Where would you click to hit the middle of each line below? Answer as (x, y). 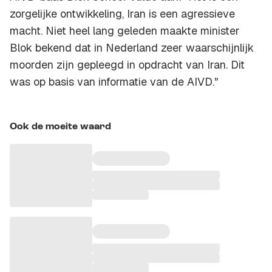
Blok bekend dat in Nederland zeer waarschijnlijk (132, 48)
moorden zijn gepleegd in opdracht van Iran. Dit (127, 65)
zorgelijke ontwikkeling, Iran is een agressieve (122, 14)
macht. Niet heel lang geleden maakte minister (125, 31)
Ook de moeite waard (60, 127)
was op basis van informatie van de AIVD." (114, 82)
